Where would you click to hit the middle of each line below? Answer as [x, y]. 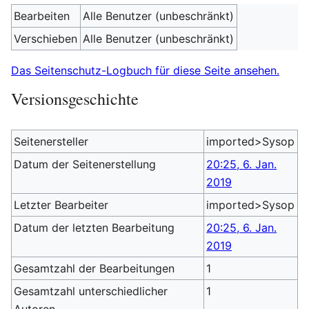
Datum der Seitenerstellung [85, 164]
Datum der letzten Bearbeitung [94, 228]
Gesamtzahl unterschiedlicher [91, 291]
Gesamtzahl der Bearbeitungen [94, 268]
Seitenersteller [51, 141]
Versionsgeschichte [75, 99]
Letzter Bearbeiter [61, 205]
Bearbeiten [42, 16]
